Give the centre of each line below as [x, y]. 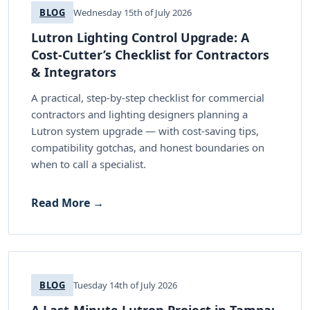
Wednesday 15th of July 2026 [133, 12]
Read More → [67, 202]
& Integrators [74, 72]
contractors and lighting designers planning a [139, 114]
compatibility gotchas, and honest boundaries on [148, 147]
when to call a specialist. [89, 164]
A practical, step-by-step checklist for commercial [148, 97]
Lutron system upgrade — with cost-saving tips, [145, 130]
